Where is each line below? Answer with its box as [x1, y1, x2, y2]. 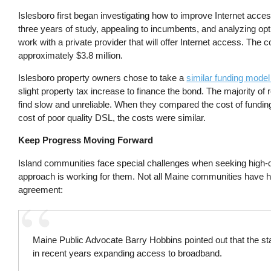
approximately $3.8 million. [18, 50, 123, 60]
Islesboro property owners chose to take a [18, 73, 187, 83]
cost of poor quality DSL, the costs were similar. [18, 113, 206, 123]
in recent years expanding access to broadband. [33, 248, 223, 259]
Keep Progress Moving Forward [18, 135, 154, 146]
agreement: [18, 184, 64, 195]
